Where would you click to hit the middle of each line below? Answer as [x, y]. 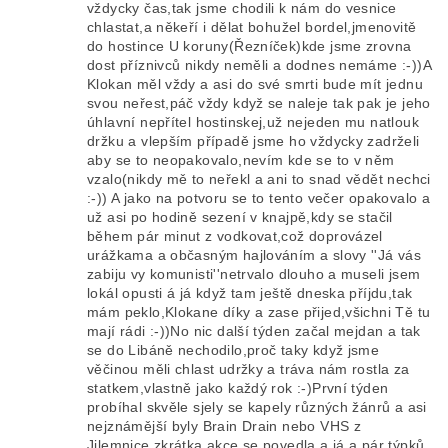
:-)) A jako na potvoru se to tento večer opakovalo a [259, 198]
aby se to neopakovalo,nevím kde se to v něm [241, 160]
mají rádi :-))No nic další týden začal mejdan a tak [254, 331]
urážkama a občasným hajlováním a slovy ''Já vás [254, 255]
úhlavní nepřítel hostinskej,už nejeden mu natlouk [253, 122]
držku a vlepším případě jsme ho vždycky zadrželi [253, 141]
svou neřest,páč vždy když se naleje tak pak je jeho [259, 103]
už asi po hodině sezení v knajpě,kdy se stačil [240, 217]
